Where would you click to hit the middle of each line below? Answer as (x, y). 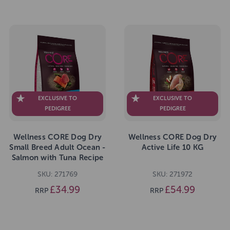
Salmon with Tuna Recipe (57, 157)
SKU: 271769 (57, 174)
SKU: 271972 (172, 174)
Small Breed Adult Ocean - (57, 147)
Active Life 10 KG (172, 147)
